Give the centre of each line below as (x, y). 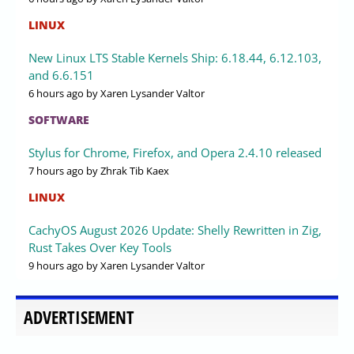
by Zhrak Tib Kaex (126, 170)
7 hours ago (56, 170)
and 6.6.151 (61, 75)
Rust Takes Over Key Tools (100, 247)
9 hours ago (56, 265)
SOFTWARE (59, 119)
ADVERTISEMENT (79, 317)
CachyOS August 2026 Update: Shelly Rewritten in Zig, (175, 230)
